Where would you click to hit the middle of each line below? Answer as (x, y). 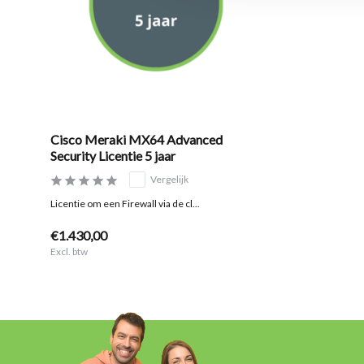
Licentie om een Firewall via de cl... (125, 204)
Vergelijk (169, 180)
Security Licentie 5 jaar (113, 156)
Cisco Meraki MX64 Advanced (136, 140)
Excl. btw (69, 252)
